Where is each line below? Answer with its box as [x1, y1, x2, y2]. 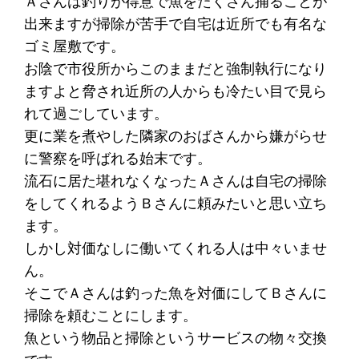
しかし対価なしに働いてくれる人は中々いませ [24, 239, 328, 256]
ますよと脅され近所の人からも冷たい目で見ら [24, 82, 328, 99]
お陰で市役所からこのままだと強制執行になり [24, 59, 328, 77]
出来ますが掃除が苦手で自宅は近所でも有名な [24, 14, 328, 32]
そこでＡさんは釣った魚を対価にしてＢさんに [24, 284, 328, 301]
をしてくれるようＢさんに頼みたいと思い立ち [24, 194, 328, 212]
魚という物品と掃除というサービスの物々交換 [24, 329, 328, 346]
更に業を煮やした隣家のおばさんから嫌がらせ [24, 127, 328, 144]
